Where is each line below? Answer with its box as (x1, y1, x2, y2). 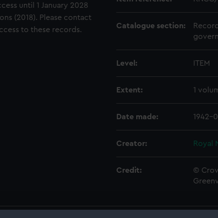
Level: (116, 59, 137, 67)
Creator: (116, 140, 147, 147)
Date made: (116, 113, 158, 121)
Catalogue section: (116, 22, 185, 30)
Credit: (116, 166, 142, 174)
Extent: (116, 86, 143, 94)
